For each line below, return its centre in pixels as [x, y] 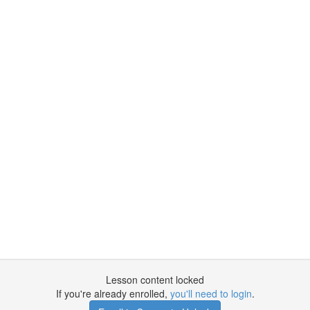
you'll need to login [211, 293]
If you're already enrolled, [113, 293]
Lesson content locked [155, 280]
